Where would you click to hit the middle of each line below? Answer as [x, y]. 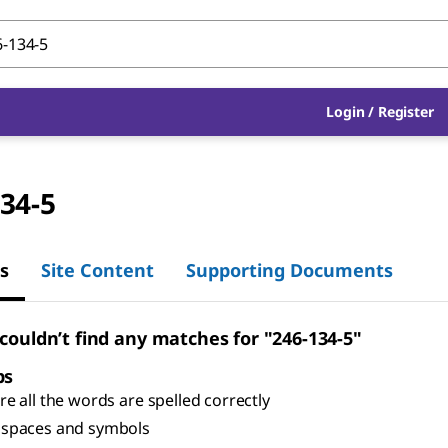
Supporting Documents [289, 269]
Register [405, 111]
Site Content [97, 269]
